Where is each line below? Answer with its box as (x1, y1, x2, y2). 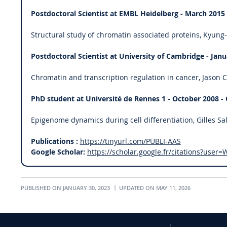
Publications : (30, 136, 78, 146)
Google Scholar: (30, 146, 85, 157)
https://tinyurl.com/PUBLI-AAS (80, 136, 181, 146)
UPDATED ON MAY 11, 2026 (118, 184, 191, 192)
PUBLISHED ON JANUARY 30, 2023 (21, 184, 110, 192)
